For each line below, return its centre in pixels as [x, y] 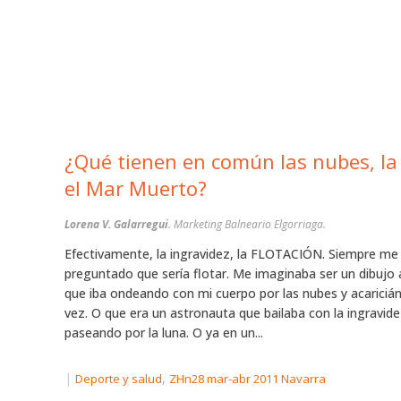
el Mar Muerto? [136, 188]
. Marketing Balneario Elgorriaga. [247, 225]
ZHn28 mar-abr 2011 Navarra [247, 379]
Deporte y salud [119, 379]
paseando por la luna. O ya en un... [164, 333]
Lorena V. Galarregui [116, 225]
